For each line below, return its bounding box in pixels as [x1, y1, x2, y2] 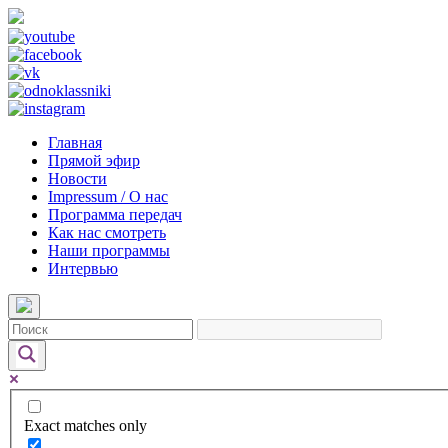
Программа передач [48, 206, 182, 223]
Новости [48, 170, 107, 187]
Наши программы [48, 242, 170, 259]
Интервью [48, 260, 118, 277]
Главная [48, 134, 102, 151]
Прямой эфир [48, 152, 140, 169]
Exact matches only [24, 416, 147, 434]
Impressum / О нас [48, 188, 168, 205]
